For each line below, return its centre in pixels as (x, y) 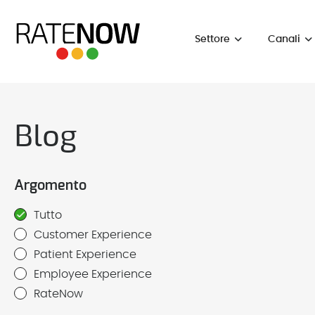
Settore (213, 39)
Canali (284, 39)
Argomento (50, 186)
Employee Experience (93, 274)
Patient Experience (85, 255)
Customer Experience (93, 235)
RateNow (58, 294)
